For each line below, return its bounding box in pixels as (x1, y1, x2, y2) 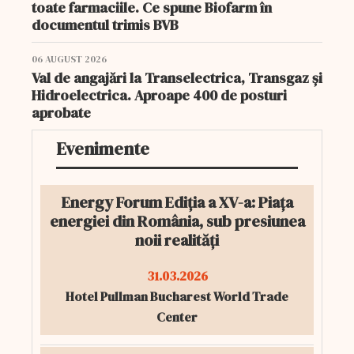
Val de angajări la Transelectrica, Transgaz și (32, 68, 322, 88)
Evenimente (56, 137, 149, 160)
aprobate (32, 103, 91, 122)
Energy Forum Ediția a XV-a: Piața (61, 191, 293, 213)
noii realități (135, 229, 219, 251)
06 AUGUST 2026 (32, 53, 107, 66)
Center (156, 308, 198, 326)
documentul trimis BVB (32, 15, 179, 35)
